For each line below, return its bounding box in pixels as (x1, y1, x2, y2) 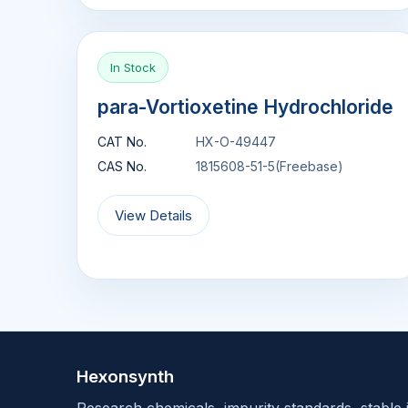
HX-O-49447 (196, 134, 276, 149)
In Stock (110, 60, 156, 75)
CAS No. (97, 158, 147, 174)
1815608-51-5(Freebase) (196, 158, 343, 174)
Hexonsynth (76, 366, 174, 387)
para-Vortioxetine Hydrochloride (97, 96, 393, 118)
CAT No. (97, 134, 147, 149)
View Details (115, 207, 192, 224)
